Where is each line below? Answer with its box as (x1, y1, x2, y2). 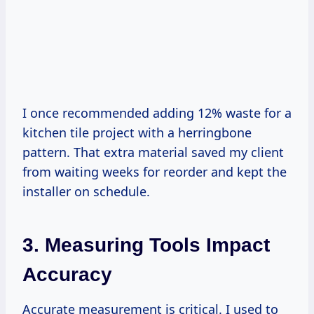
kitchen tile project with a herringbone (22, 123, 252, 141)
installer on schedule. (22, 182, 150, 200)
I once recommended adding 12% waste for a (22, 104, 292, 121)
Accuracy (22, 263, 112, 285)
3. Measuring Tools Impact (22, 233, 270, 256)
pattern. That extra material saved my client (22, 143, 284, 161)
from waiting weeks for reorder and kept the (22, 163, 287, 180)
